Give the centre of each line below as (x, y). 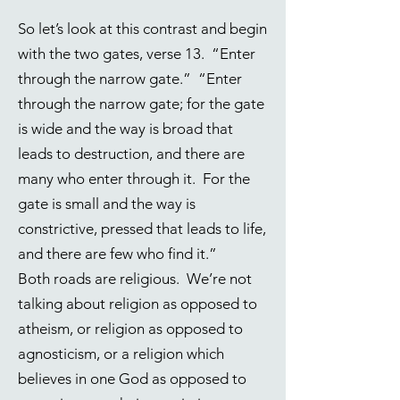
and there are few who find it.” (119, 254)
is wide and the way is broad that (125, 129)
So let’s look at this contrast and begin (142, 29)
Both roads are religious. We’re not (135, 279)
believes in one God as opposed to (132, 379)
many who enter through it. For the (134, 179)
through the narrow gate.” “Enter (130, 79)
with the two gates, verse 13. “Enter (137, 54)
